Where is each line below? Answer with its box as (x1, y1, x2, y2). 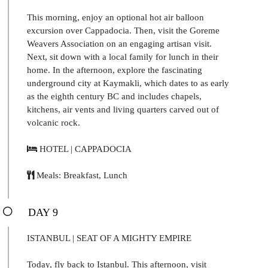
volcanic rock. (27, 117, 80, 127)
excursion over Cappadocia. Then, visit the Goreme (27, 25, 220, 35)
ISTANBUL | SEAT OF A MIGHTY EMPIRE (27, 233, 191, 243)
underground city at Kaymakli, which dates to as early (27, 78, 229, 88)
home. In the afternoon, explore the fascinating (27, 65, 202, 75)
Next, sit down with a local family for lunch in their (27, 51, 218, 62)
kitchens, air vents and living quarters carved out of (27, 104, 219, 114)
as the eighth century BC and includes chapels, (27, 91, 202, 101)
